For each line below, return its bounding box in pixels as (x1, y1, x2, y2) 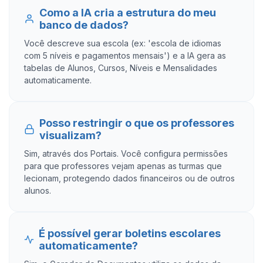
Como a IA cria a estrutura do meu (39, 6, 216, 19)
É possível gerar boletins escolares (38, 227, 221, 240)
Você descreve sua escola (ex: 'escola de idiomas (24, 38, 221, 48)
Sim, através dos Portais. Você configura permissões (24, 149, 228, 159)
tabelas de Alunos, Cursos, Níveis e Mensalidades (24, 63, 217, 73)
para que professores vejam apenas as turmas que (24, 161, 222, 171)
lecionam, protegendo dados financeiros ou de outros (24, 173, 235, 183)
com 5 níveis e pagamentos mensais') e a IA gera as (24, 50, 226, 60)
